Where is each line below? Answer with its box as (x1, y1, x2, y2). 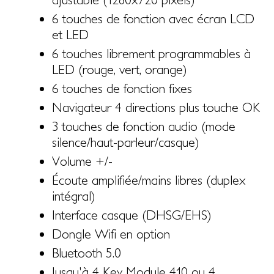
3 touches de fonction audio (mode (51, 118, 235, 133)
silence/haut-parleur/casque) (51, 134, 199, 149)
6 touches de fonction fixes (51, 80, 192, 95)
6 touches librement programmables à (51, 45, 251, 61)
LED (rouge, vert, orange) (51, 61, 187, 76)
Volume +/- (51, 153, 113, 168)
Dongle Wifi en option (51, 226, 170, 241)
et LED (51, 26, 89, 42)
